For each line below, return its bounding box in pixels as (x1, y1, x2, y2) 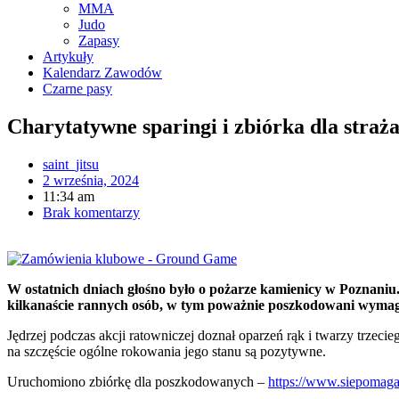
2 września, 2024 (43, 172, 139, 188)
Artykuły (43, 49, 94, 64)
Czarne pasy (43, 81, 112, 96)
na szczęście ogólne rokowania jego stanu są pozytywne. (7, 343, 333, 359)
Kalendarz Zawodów (43, 65, 162, 80)
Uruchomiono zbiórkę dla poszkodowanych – (7, 373, 268, 389)
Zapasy (78, 33, 119, 48)
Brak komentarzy (43, 204, 140, 220)
